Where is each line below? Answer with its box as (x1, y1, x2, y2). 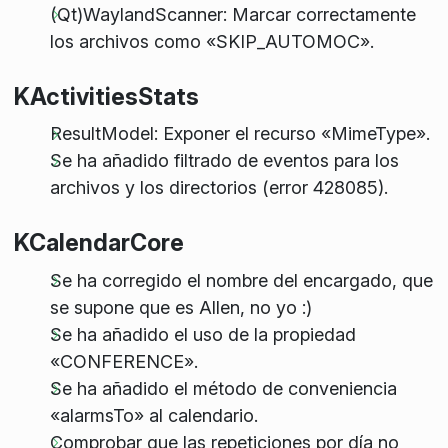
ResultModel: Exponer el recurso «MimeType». (49, 123, 430, 145)
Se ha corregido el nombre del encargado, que (49, 269, 433, 291)
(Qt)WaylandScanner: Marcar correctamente (49, 3, 416, 25)
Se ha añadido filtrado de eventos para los (49, 150, 399, 172)
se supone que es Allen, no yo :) (49, 296, 312, 318)
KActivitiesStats (13, 81, 199, 111)
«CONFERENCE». (49, 350, 198, 372)
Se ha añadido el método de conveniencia (49, 377, 397, 399)
